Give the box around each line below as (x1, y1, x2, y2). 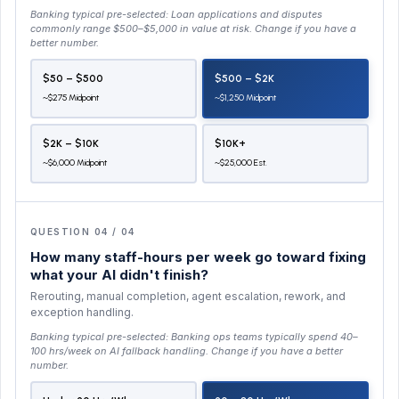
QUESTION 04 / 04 (30, 225, 135, 237)
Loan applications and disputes (171, 7, 322, 20)
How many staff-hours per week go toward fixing (30, 248, 366, 265)
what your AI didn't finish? (30, 265, 208, 283)
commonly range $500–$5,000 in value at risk (30, 21, 249, 35)
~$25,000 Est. (214, 157, 267, 169)
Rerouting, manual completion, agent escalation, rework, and (30, 289, 346, 303)
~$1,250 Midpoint (214, 92, 276, 104)
